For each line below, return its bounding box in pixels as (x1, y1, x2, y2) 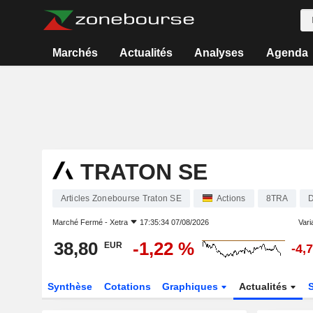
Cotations (103, 281, 151, 292)
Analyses (194, 47, 245, 59)
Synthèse (47, 281, 92, 292)
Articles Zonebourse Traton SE (60, 194, 182, 203)
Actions (216, 194, 246, 203)
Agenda (265, 47, 308, 59)
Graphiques (162, 281, 221, 292)
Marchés (52, 47, 98, 59)
